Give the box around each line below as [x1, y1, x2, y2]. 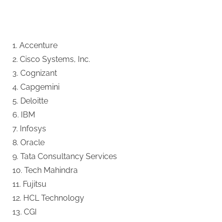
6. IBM [12, 110, 35, 119]
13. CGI [12, 207, 37, 217]
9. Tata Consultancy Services [12, 151, 117, 161]
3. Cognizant [12, 68, 57, 78]
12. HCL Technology [12, 193, 84, 203]
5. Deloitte [12, 96, 48, 106]
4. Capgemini [12, 82, 59, 92]
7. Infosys [12, 123, 46, 133]
